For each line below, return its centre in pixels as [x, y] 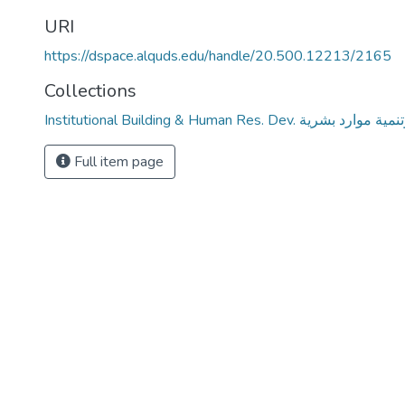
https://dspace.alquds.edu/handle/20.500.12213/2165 [218, 56]
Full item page [117, 162]
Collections [90, 91]
